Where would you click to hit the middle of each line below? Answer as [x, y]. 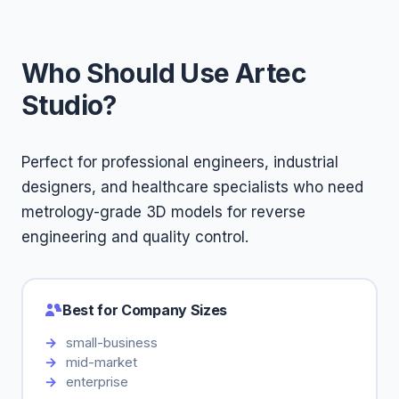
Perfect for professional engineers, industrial [180, 162]
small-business [112, 342]
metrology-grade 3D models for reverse [163, 212]
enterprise [97, 382]
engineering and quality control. [135, 237]
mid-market [102, 362]
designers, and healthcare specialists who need [192, 187]
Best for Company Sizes [145, 309]
